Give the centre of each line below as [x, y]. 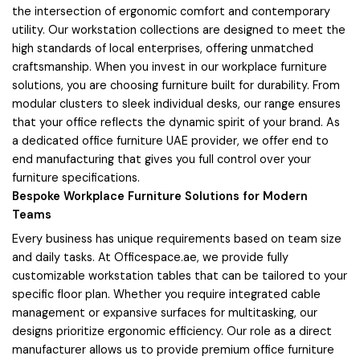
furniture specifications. [76, 177]
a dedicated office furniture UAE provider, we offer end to [170, 140]
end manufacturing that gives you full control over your [162, 159]
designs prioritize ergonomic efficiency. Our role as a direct [172, 331]
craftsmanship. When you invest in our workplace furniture [170, 66]
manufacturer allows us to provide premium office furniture [173, 350]
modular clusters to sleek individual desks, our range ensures [176, 103]
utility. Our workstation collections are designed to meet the [179, 29]
